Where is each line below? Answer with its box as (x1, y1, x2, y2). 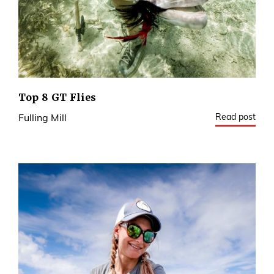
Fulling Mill (18, 114, 67, 124)
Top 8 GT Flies (18, 91, 96, 105)
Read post (215, 113, 256, 123)
